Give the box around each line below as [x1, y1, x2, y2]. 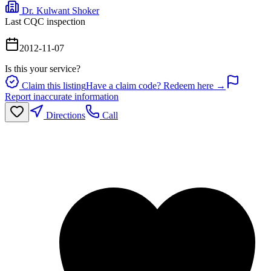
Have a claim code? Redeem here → [86, 80, 226, 91]
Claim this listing [19, 80, 86, 91]
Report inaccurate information [5, 91, 119, 102]
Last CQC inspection [5, 16, 85, 27]
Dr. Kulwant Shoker [22, 5, 99, 16]
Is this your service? [5, 63, 80, 74]
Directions [44, 109, 85, 120]
